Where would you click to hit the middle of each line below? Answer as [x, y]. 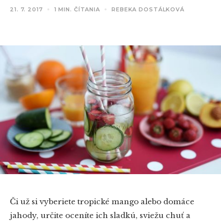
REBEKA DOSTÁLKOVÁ [148, 9]
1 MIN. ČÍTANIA [77, 9]
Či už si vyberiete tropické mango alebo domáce [102, 202]
